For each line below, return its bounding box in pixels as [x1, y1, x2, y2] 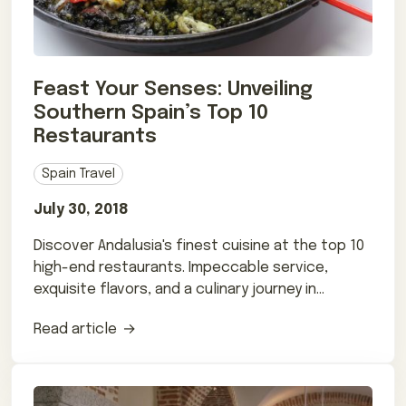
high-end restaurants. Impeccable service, [34, 259, 328, 275]
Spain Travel [42, 167, 115, 180]
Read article [34, 321, 117, 337]
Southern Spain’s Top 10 [34, 102, 268, 123]
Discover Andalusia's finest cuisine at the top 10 [34, 237, 364, 254]
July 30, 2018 [34, 201, 129, 217]
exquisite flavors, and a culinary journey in [34, 281, 316, 297]
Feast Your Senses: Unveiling [34, 79, 313, 100]
